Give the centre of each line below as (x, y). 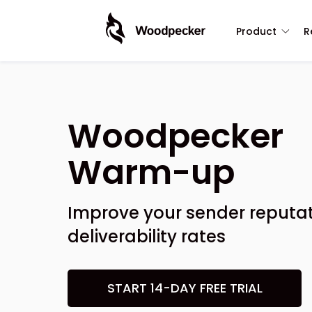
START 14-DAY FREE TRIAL (185, 288)
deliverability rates (147, 236)
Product (256, 31)
